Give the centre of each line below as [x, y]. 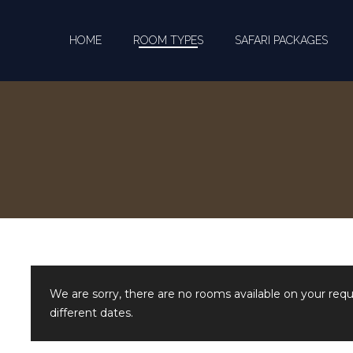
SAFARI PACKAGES [281, 41]
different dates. [91, 313]
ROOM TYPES [168, 41]
